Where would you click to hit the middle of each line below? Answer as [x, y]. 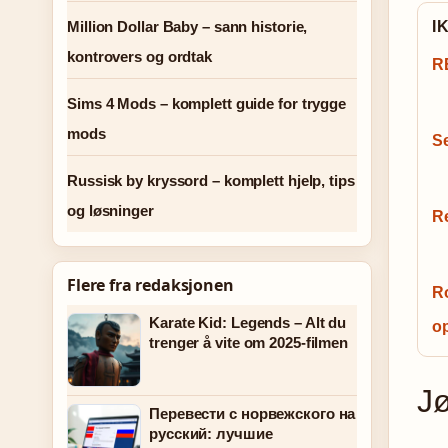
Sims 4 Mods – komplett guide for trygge [207, 103]
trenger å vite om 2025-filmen [249, 342]
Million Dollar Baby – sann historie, [187, 26]
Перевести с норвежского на [252, 413]
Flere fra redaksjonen [150, 285]
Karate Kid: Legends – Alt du [248, 322]
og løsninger [110, 210]
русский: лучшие [211, 433]
